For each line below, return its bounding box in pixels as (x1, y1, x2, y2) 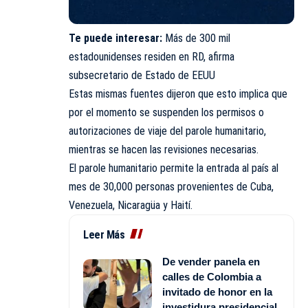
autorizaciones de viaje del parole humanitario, (69, 124, 266, 138)
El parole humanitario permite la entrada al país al (69, 162, 278, 175)
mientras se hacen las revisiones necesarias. (69, 143, 258, 157)
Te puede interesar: (69, 32, 162, 45)
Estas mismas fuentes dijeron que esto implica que (69, 87, 287, 101)
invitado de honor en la (162, 286, 272, 298)
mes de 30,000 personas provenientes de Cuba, (69, 180, 274, 194)
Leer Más (83, 228, 124, 242)
